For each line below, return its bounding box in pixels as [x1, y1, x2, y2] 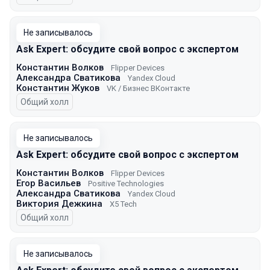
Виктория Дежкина [16, 198, 102, 209]
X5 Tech [110, 199, 137, 209]
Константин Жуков [16, 83, 99, 93]
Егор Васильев [16, 178, 81, 189]
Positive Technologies [88, 179, 164, 188]
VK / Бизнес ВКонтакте [107, 84, 190, 93]
